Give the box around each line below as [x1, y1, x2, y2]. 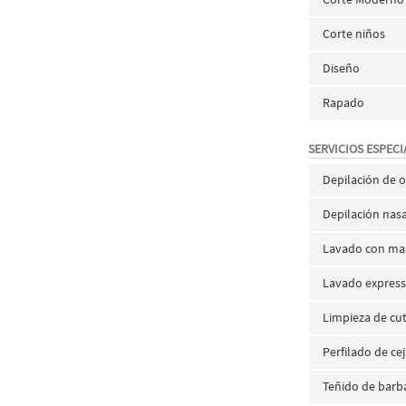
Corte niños [323, 25, 386, 42]
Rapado [323, 94, 365, 111]
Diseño [323, 60, 361, 76]
